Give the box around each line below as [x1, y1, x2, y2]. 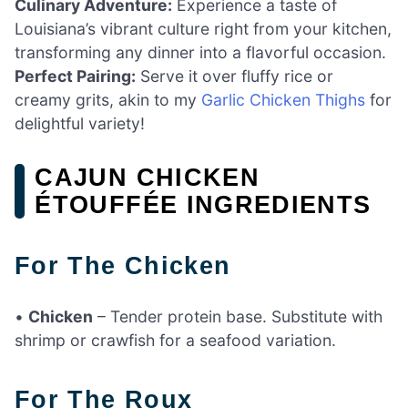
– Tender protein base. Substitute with [93, 307, 382, 327]
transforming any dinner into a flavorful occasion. [15, 43, 386, 63]
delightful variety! [15, 114, 145, 134]
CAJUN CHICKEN [35, 163, 260, 191]
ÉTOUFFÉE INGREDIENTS [35, 190, 372, 219]
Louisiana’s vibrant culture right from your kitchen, [15, 19, 392, 39]
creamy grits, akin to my [15, 90, 201, 110]
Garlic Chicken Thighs [201, 90, 365, 110]
